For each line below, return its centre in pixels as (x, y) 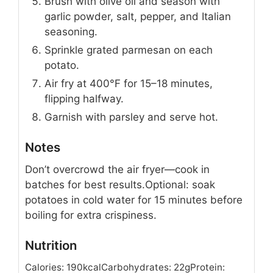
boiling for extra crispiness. (91, 215)
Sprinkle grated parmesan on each (129, 50)
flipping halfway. (84, 98)
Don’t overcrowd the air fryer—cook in (117, 169)
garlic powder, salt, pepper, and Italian (138, 16)
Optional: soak (180, 184)
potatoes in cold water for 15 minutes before (134, 200)
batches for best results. (85, 184)
